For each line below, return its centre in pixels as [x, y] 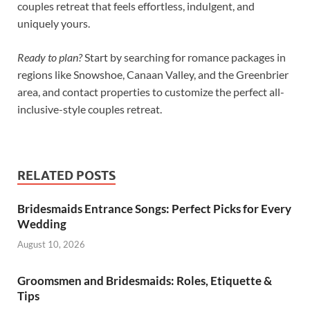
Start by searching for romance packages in [184, 57]
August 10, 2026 [51, 244]
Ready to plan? [50, 57]
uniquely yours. [54, 24]
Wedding [42, 224]
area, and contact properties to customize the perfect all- [151, 92]
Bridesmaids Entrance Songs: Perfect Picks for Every [154, 209]
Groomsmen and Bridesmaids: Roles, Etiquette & [145, 280]
